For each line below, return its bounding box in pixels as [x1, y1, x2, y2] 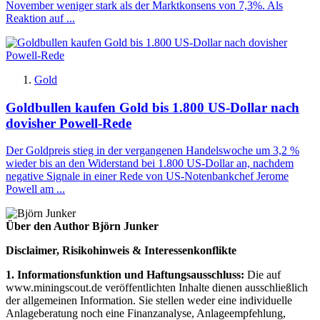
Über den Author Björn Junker [6, 220, 159, 233]
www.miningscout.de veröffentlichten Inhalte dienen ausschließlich [6, 281, 308, 294]
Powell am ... [6, 183, 65, 196]
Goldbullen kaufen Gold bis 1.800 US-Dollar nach [6, 99, 299, 115]
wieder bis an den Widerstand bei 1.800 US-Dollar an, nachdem [6, 157, 294, 170]
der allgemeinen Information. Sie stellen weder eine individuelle [6, 294, 292, 307]
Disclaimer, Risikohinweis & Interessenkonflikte [6, 244, 236, 257]
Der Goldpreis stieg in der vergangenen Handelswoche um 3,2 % [6, 144, 299, 157]
